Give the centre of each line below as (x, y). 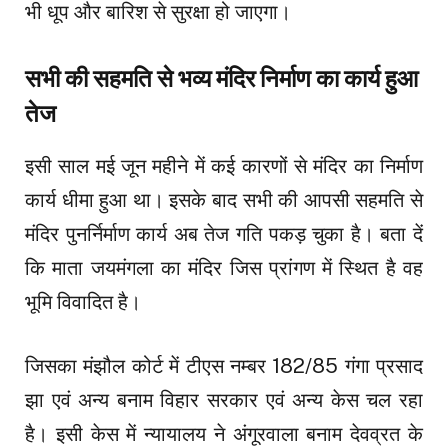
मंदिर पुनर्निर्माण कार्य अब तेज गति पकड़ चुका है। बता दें (224, 233)
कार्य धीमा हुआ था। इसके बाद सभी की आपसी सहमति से (224, 199)
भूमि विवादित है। (83, 301)
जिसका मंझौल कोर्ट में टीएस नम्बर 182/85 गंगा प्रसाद (224, 366)
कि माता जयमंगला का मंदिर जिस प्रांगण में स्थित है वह (224, 267)
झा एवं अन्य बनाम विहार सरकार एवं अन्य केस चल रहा (224, 400)
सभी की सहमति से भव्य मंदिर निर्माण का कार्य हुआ (221, 78)
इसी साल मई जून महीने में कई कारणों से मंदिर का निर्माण (224, 165)
